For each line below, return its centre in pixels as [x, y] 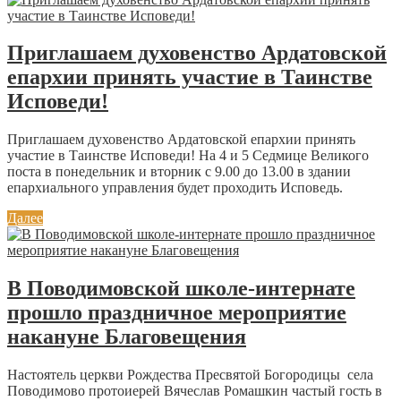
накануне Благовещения [127, 337]
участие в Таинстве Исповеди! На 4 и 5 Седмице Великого [188, 156]
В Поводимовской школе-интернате [181, 289]
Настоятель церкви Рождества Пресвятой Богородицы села [190, 375]
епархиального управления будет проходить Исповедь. [179, 188]
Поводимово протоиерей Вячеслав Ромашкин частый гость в [195, 391]
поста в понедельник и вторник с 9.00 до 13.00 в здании [179, 172]
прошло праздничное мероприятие [177, 313]
